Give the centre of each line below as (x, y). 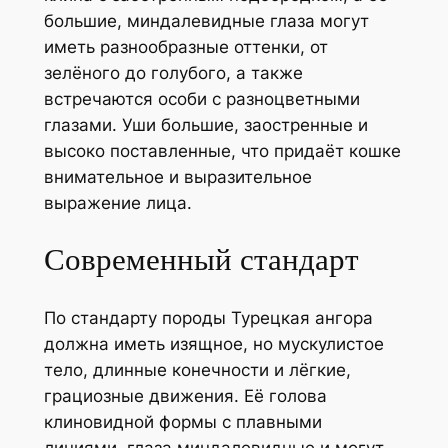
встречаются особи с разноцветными (201, 99)
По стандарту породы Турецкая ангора (208, 317)
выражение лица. (117, 203)
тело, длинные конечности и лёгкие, (197, 369)
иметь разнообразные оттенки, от (185, 47)
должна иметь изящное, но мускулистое (213, 343)
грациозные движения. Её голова (185, 395)
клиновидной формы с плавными (182, 421)
